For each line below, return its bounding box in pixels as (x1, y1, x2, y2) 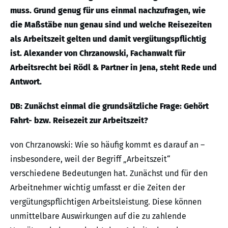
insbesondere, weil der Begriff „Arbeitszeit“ (10, 154, 170, 164)
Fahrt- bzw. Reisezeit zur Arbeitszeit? (10, 116, 148, 125)
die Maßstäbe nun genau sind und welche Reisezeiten (10, 20, 212, 30)
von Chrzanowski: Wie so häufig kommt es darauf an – (10, 140, 205, 150)
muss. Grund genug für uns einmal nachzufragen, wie (10, 6, 206, 15)
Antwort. (10, 77, 42, 87)
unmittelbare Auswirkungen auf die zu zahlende (10, 211, 186, 221)
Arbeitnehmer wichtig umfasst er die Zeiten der (10, 183, 185, 192)
